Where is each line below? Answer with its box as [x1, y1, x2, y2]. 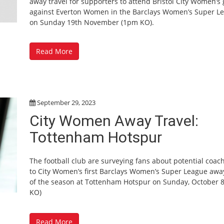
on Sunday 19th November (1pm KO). [29, 17, 154, 27]
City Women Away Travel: [29, 112, 198, 129]
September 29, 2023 [37, 98, 95, 107]
